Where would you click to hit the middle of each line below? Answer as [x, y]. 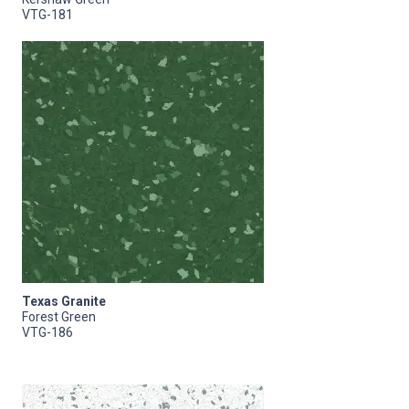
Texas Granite [64, 301]
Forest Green [59, 316]
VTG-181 [47, 14]
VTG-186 [47, 332]
